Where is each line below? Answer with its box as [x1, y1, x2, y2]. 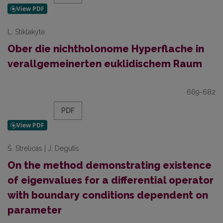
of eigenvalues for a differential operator [7, 174, 214, 186]
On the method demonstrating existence [7, 159, 212, 171]
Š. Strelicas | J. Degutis [7, 144, 79, 152]
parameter [7, 204, 62, 216]
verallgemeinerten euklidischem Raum [7, 58, 202, 70]
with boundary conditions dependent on [7, 189, 208, 201]
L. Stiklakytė [7, 28, 45, 36]
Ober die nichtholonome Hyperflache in [7, 43, 204, 55]
